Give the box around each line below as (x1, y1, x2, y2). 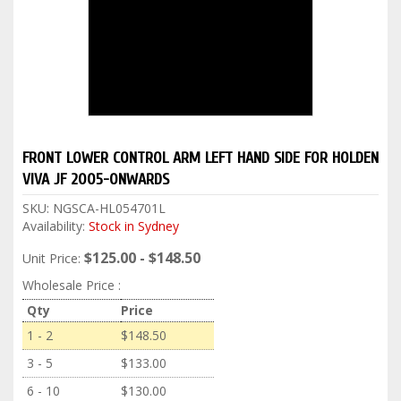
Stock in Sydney (89, 217, 179, 235)
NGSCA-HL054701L (53, 199, 166, 217)
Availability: (22, 217, 89, 235)
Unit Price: (22, 249, 81, 267)
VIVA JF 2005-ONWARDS (22, 169, 169, 189)
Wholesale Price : (22, 276, 121, 294)
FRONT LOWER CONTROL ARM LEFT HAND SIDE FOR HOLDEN (22, 148, 379, 167)
